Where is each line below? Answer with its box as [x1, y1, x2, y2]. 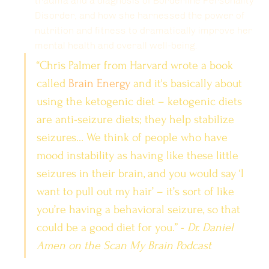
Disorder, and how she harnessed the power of [35, 10, 247, 22]
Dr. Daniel [187, 221, 237, 235]
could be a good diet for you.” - [37, 221, 187, 235]
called [37, 77, 68, 91]
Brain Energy [68, 77, 130, 91]
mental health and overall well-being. [35, 40, 198, 52]
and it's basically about [130, 77, 245, 91]
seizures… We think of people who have [37, 131, 231, 145]
